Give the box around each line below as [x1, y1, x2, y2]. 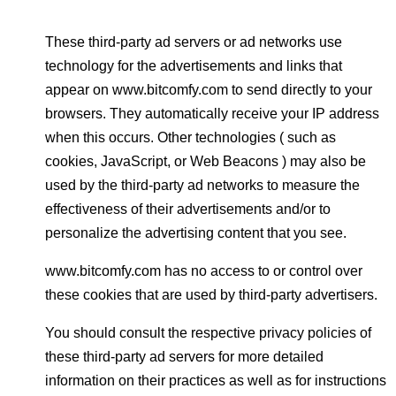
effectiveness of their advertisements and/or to [45, 202, 331, 217]
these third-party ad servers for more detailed [45, 349, 324, 364]
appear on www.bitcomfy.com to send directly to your [45, 82, 372, 97]
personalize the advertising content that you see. [45, 225, 346, 240]
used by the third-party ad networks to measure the [45, 178, 360, 193]
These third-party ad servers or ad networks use [45, 34, 342, 49]
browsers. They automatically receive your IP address [45, 106, 379, 121]
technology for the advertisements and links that [45, 58, 342, 73]
